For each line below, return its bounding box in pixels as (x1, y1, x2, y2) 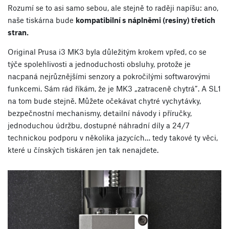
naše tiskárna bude (8, 15, 76, 25)
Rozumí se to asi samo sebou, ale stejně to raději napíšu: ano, (8, 3, 218, 12)
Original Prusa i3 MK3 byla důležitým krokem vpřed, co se (8, 47, 207, 56)
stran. (8, 27, 29, 37)
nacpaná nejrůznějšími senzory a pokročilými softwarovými (8, 71, 210, 81)
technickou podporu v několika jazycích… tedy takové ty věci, (8, 132, 218, 142)
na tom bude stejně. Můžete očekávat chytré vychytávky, (8, 96, 201, 105)
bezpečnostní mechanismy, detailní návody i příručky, (8, 108, 192, 118)
